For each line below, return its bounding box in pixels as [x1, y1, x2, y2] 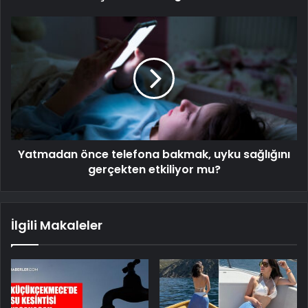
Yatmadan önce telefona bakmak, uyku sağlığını [18, 146, 290, 163]
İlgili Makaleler [11, 217, 102, 234]
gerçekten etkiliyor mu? [87, 162, 221, 178]
